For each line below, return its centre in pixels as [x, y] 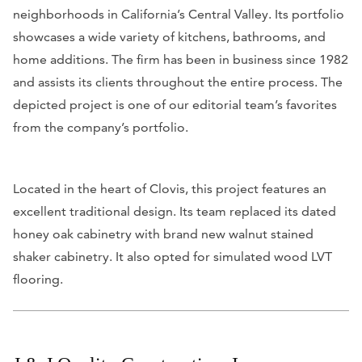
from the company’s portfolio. [101, 127]
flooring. [38, 279]
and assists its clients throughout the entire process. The [178, 82]
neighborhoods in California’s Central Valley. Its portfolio [179, 14]
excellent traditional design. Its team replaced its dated [175, 211]
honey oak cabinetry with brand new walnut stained [163, 234]
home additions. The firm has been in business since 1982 [181, 59]
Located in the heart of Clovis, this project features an [170, 188]
